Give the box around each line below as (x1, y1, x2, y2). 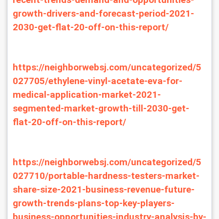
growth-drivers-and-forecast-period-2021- (13, 8, 194, 19)
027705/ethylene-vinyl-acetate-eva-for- (13, 76, 182, 87)
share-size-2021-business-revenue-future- (13, 184, 195, 195)
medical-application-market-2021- (13, 89, 161, 100)
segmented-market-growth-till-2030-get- (13, 103, 189, 114)
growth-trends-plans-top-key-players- (13, 198, 175, 209)
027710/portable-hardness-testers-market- (13, 171, 199, 181)
